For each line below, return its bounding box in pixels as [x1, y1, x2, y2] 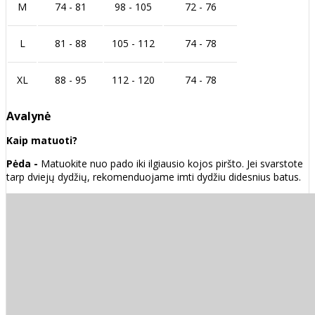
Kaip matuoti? [6, 134, 77, 148]
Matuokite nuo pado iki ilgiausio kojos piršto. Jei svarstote [41, 157, 303, 171]
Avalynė [6, 108, 51, 124]
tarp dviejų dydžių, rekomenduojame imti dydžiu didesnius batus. [6, 170, 301, 184]
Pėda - [6, 157, 41, 171]
